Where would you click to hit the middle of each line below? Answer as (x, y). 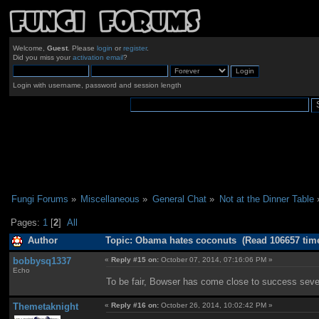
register (135, 48)
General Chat (179, 199)
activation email (98, 58)
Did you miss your (42, 58)
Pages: (27, 223)
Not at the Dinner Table (266, 199)
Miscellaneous (110, 199)
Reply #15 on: (135, 259)
